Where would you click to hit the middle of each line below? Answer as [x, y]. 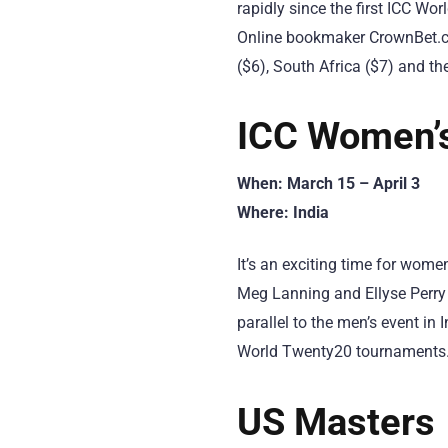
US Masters [336, 421]
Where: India [283, 213]
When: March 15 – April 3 [328, 184]
